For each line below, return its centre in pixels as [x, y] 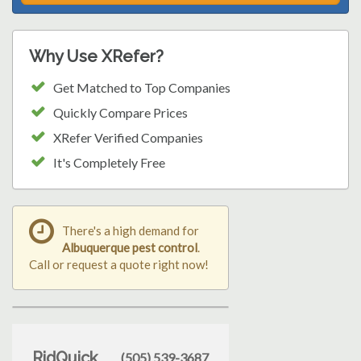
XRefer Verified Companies [128, 137]
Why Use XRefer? [96, 56]
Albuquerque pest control [130, 247]
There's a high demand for [131, 230]
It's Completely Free [109, 162]
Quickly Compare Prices [120, 112]
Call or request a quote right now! [119, 264]
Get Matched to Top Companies [142, 87]
